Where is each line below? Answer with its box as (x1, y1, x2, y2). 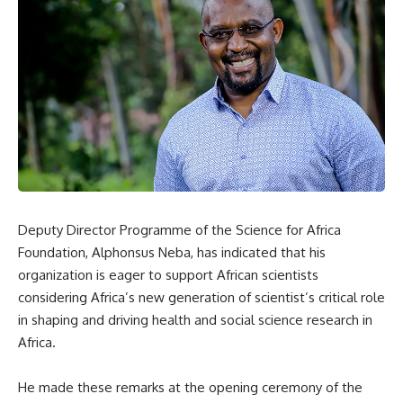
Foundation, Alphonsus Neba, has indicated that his (18, 243, 326, 261)
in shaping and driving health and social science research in (18, 310, 372, 328)
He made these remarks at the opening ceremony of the (18, 378, 363, 396)
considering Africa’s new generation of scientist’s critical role (18, 288, 385, 306)
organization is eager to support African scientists (18, 265, 318, 283)
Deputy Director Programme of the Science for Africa (18, 220, 341, 238)
